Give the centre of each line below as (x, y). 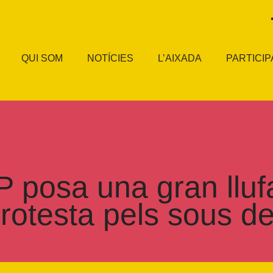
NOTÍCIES (111, 58)
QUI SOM (42, 58)
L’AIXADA (180, 58)
